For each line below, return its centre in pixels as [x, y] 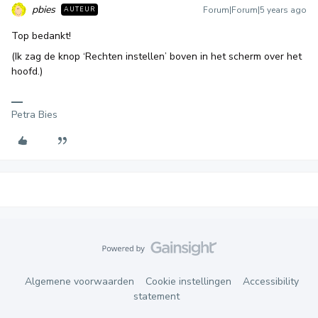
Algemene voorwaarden [79, 281]
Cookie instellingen [188, 281]
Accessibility [271, 281]
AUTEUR [79, 9]
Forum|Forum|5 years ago [255, 10]
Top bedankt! [41, 35]
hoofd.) [27, 71]
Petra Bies [34, 114]
